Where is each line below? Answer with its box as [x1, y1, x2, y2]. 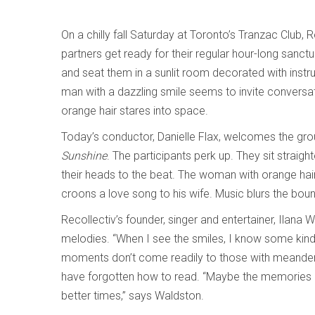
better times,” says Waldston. [61, 288, 204, 302]
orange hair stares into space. [61, 103, 208, 117]
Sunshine [61, 148, 107, 162]
